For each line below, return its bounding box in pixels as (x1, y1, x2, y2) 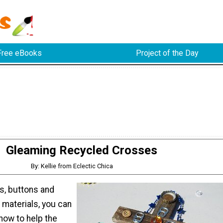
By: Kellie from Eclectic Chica (31, 162, 113, 170)
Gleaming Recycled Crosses (6, 143, 157, 157)
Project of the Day (135, 48, 199, 58)
